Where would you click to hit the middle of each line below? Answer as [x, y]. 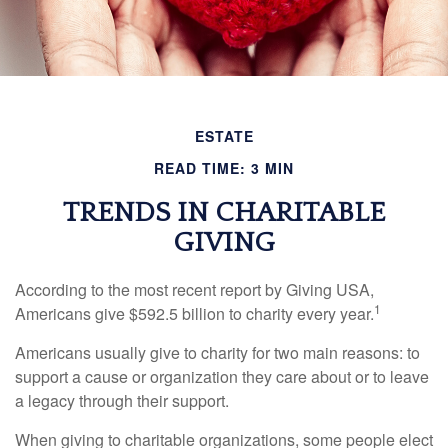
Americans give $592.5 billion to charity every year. [194, 313]
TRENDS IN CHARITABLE [224, 212]
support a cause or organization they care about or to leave [222, 376]
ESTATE [224, 136]
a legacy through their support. [122, 400]
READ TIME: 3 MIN [224, 168]
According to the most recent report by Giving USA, [194, 289]
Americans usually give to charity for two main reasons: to [217, 352]
